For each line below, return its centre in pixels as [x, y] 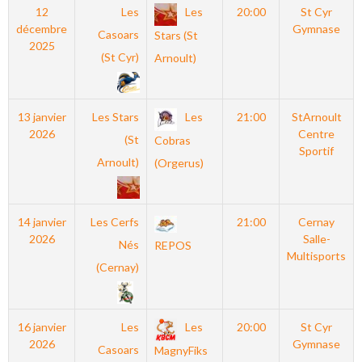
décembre [42, 29]
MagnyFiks [181, 351]
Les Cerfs [115, 222]
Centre [316, 134]
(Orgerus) [179, 163]
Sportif [316, 151]
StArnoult [316, 117]
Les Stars [116, 117]
